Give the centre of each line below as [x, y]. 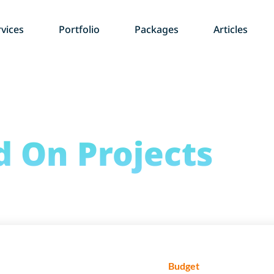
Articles [231, 30]
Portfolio [79, 30]
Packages [157, 30]
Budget [184, 266]
